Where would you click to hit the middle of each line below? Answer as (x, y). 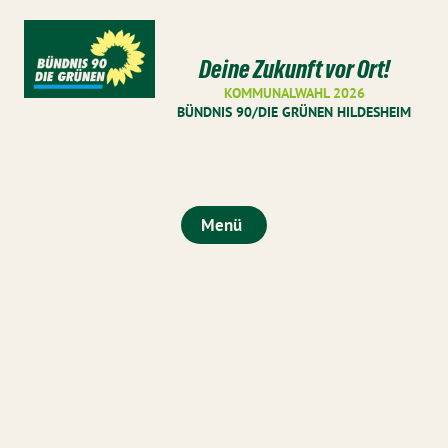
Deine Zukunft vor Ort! (294, 69)
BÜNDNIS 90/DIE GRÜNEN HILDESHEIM (294, 112)
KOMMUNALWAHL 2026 (294, 93)
